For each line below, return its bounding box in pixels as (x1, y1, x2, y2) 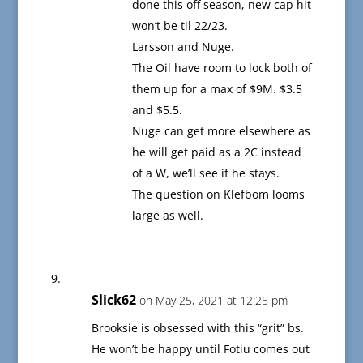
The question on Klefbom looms (131, 186, 305, 203)
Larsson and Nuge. (131, 39, 234, 55)
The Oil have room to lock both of (131, 60, 312, 76)
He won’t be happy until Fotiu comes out (91, 341, 310, 357)
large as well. (131, 207, 203, 224)
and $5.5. (131, 102, 182, 118)
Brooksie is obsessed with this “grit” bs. (91, 320, 304, 336)
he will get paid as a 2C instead (131, 144, 301, 160)
